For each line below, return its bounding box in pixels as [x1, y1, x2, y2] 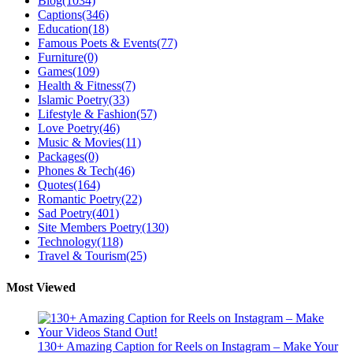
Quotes [38, 178, 73, 192]
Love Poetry [38, 121, 99, 136]
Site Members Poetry [38, 221, 142, 235]
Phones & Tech [38, 164, 114, 178]
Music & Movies [38, 136, 121, 150]
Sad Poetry [38, 206, 92, 221]
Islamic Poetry [38, 93, 109, 107]
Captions [38, 8, 82, 22]
